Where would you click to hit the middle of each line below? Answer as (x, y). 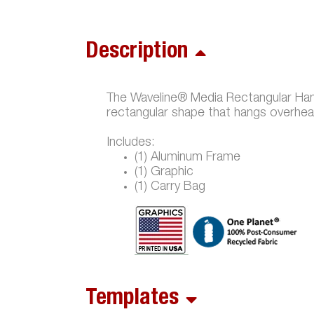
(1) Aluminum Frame (187, 158)
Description (137, 53)
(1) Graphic (164, 173)
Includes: (131, 143)
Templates (132, 300)
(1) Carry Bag (170, 187)
